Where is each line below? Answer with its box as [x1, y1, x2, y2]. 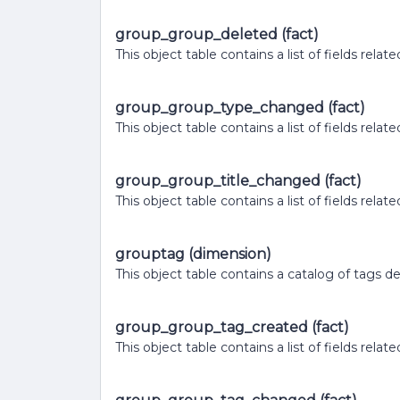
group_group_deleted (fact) [115, 26, 319, 43]
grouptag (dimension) [115, 246, 271, 262]
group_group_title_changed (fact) [115, 172, 362, 189]
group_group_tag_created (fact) [115, 319, 349, 336]
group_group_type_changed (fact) [115, 99, 365, 116]
